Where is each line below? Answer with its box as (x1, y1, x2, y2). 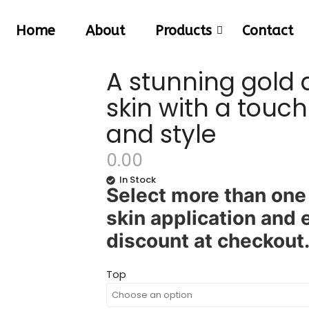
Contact (242, 23, 293, 39)
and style (106, 117, 217, 151)
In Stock (119, 173, 157, 186)
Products (155, 23, 212, 39)
